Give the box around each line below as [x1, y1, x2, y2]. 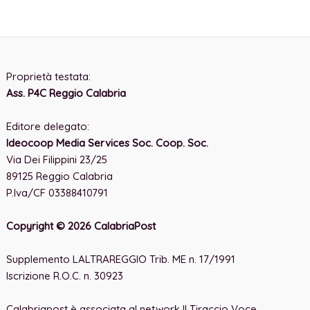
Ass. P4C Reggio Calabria [6, 86, 127, 100]
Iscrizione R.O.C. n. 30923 [6, 269, 124, 283]
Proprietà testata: [6, 70, 91, 84]
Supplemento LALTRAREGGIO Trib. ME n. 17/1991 [6, 253, 236, 266]
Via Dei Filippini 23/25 [6, 153, 108, 167]
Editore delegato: [6, 120, 90, 134]
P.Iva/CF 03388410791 [6, 186, 109, 200]
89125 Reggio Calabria [6, 170, 113, 183]
